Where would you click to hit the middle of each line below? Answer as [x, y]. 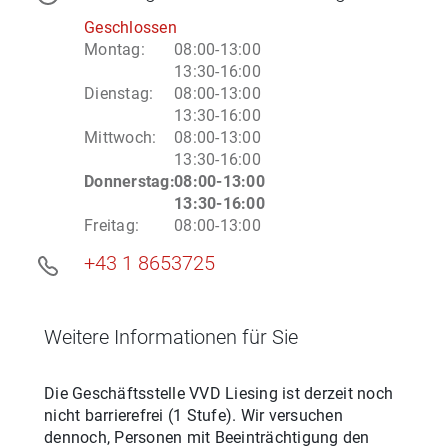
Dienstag [116, 93]
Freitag [109, 225]
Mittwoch [118, 137]
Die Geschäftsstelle [116, 393]
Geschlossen [130, 27]
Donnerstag [127, 181]
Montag [112, 49]
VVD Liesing [233, 393]
